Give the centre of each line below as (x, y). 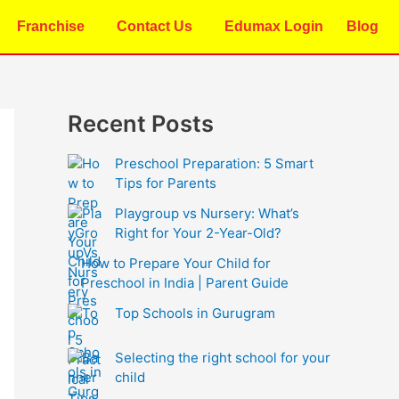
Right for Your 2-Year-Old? (198, 232)
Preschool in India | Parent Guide (185, 282)
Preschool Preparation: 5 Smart (214, 163)
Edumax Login (273, 26)
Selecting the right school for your (223, 357)
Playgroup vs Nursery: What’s (207, 213)
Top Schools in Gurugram (195, 313)
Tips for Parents (166, 183)
